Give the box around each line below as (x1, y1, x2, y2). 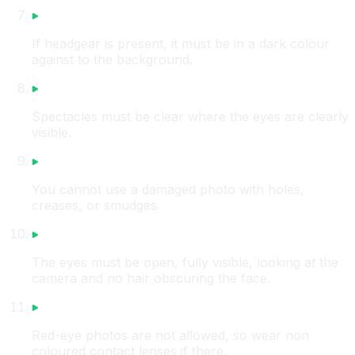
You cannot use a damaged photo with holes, (32, 181, 304, 198)
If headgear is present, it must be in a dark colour (32, 36, 330, 52)
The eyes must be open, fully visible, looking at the (32, 254, 338, 271)
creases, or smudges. (32, 197, 160, 214)
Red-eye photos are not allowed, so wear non (32, 327, 309, 344)
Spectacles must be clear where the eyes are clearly (32, 109, 349, 125)
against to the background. (32, 52, 193, 68)
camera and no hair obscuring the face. (32, 270, 270, 287)
